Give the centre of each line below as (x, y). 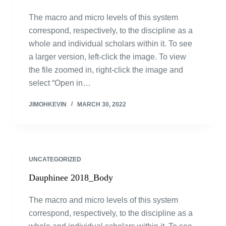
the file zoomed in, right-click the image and (106, 70)
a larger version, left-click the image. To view (107, 57)
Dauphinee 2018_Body (71, 178)
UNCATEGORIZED (55, 159)
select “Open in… (60, 83)
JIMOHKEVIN (47, 104)
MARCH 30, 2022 (101, 104)
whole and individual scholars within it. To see (110, 44)
